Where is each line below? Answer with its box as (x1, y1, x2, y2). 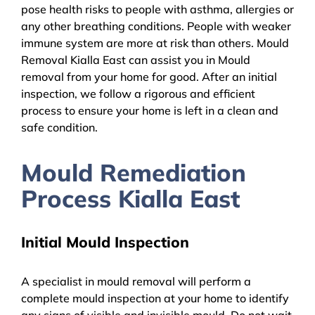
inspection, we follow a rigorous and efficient (21, 86, 255, 101)
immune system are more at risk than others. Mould (21, 35, 289, 50)
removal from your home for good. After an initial (21, 69, 277, 84)
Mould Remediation (21, 157, 246, 188)
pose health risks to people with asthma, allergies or (21, 1, 294, 16)
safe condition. (21, 120, 98, 134)
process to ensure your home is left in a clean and (21, 103, 278, 117)
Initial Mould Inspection (21, 232, 189, 251)
